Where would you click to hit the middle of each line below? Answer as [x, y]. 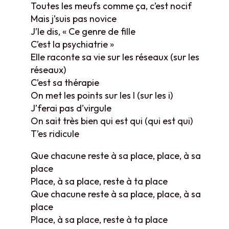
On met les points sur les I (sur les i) [102, 95]
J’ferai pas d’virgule [71, 108]
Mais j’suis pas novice [74, 18]
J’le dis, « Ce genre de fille [83, 31]
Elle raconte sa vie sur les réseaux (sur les [115, 57]
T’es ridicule [55, 133]
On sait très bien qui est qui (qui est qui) [112, 121]
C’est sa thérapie [65, 82]
